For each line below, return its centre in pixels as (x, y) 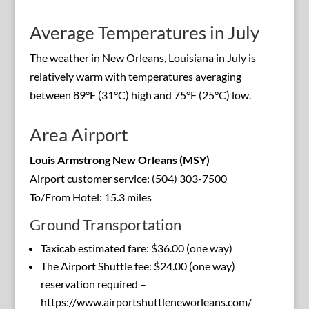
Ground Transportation (105, 225)
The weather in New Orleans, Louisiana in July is (142, 58)
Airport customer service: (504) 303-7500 (128, 179)
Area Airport (79, 135)
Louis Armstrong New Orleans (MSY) (119, 160)
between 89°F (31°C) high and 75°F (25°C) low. (140, 95)
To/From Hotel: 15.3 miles (90, 197)
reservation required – (93, 284)
